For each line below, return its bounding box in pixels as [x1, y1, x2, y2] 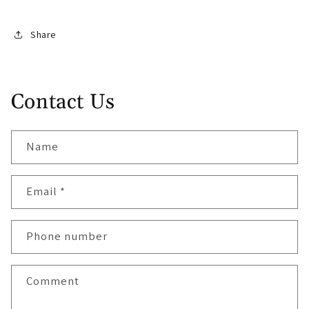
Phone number [26, 228, 108, 244]
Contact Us [10, 88, 115, 115]
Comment [26, 273, 80, 289]
